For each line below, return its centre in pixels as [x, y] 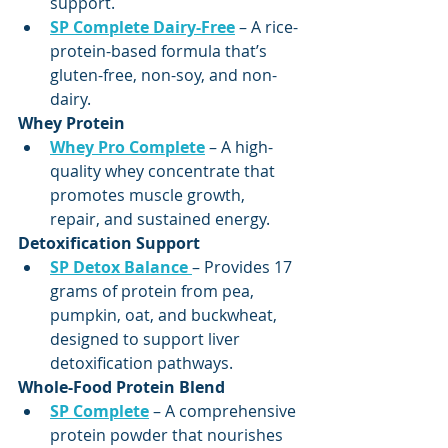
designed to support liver [147, 339]
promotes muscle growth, [149, 195]
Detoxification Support [109, 243]
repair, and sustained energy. [160, 219]
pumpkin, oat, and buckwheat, [165, 315]
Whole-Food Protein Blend [121, 387]
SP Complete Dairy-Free [142, 27]
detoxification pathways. [141, 363]
